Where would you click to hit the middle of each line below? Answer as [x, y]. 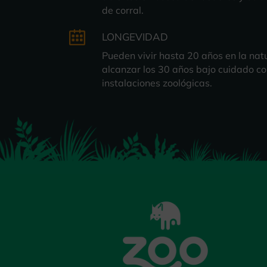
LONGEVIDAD [135, 37]
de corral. [123, 10]
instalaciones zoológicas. [157, 83]
